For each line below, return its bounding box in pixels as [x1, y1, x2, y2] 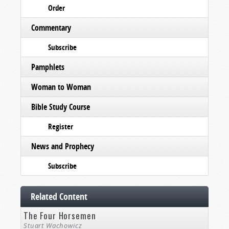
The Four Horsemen [24, 209, 96, 222]
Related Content [31, 190, 87, 203]
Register [48, 121, 73, 132]
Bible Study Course [31, 101, 90, 112]
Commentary [31, 22, 71, 33]
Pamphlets [31, 61, 64, 73]
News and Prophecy [31, 141, 94, 152]
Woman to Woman [31, 81, 91, 93]
